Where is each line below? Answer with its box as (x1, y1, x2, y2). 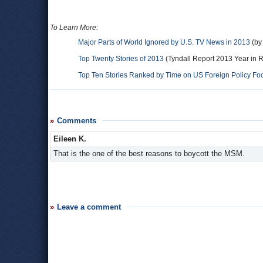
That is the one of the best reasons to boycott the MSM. (53, 149, 245, 158)
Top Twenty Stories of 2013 (78, 55, 164, 63)
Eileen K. (53, 134, 86, 143)
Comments (57, 116, 96, 125)
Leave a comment (57, 203, 121, 211)
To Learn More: (50, 23, 98, 32)
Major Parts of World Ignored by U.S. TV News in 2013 (78, 38, 250, 46)
